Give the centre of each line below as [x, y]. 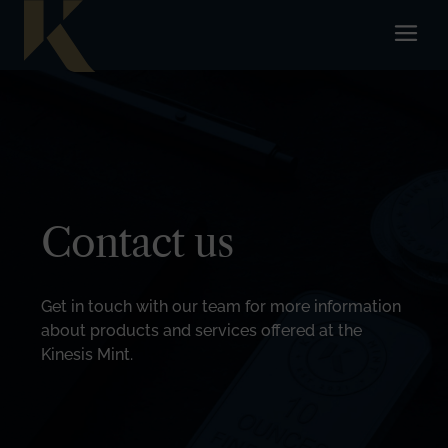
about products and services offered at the [202, 330]
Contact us [137, 242]
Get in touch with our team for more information [221, 306]
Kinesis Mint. [87, 354]
